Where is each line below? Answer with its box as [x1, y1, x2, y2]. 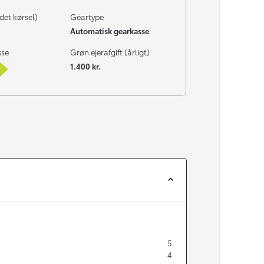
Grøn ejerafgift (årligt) [70, 46, 150, 57]
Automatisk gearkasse [70, 25, 149, 36]
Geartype [70, 11, 104, 22]
